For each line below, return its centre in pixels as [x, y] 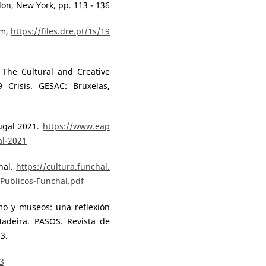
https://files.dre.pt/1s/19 [60, 31]
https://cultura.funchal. [63, 166]
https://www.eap [76, 126]
